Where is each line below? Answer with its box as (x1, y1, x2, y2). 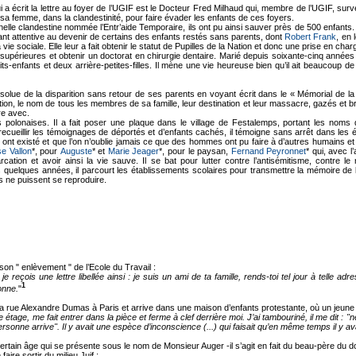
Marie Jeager (107, 145, 160, 156)
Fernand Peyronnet (230, 145, 307, 156)
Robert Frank (284, 31, 337, 41)
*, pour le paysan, (159, 145, 231, 156)
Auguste (60, 145, 92, 156)
